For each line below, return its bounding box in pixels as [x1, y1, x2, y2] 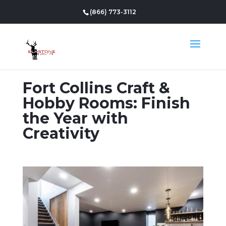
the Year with [22, 109, 128, 128]
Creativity [22, 124, 99, 143]
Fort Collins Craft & [22, 79, 170, 97]
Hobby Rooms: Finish [22, 94, 190, 112]
